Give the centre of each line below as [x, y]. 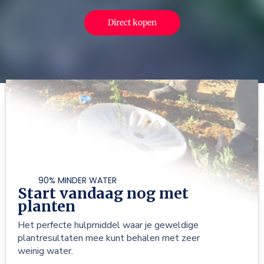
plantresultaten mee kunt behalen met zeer [109, 238]
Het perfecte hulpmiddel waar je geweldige [108, 225]
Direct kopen [132, 23]
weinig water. [45, 251]
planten [47, 207]
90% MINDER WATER [77, 181]
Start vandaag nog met [103, 194]
